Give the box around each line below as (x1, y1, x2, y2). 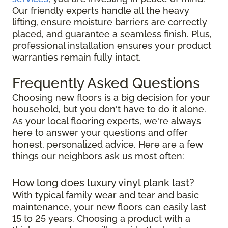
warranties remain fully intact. (12, 52, 141, 63)
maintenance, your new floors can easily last (12, 202, 206, 213)
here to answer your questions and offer (12, 127, 188, 138)
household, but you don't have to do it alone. (12, 104, 206, 115)
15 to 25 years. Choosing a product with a (12, 213, 190, 224)
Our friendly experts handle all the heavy (12, 5, 189, 16)
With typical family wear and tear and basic (12, 190, 199, 201)
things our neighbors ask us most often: (12, 151, 184, 162)
